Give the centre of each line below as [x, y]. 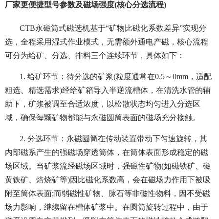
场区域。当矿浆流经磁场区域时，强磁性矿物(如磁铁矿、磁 [108, 166]
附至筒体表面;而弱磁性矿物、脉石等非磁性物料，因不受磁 [108, 194]
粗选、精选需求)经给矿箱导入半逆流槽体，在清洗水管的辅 [108, 90]
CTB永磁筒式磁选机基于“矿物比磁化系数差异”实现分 [113, 28]
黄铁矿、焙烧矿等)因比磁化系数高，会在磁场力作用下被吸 [108, 180]
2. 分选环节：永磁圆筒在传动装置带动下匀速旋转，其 [113, 139]
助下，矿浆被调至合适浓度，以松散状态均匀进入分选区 [103, 104]
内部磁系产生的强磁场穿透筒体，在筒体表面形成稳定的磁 [107, 153]
